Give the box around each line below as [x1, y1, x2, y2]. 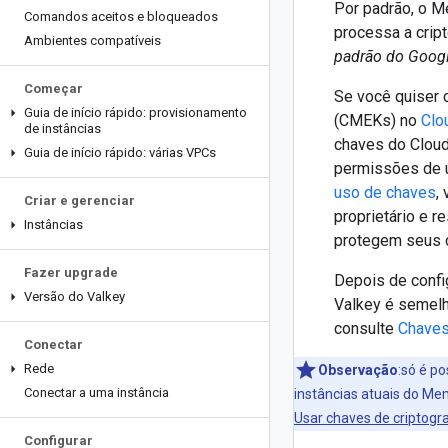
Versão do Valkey [24, 289, 125, 304]
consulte [334, 319, 398, 338]
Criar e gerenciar [24, 193, 135, 208]
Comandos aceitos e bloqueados [24, 9, 218, 24]
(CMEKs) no [334, 111, 421, 130]
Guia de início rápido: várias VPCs [24, 145, 216, 160]
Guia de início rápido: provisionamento [24, 105, 247, 120]
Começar [24, 81, 83, 96]
